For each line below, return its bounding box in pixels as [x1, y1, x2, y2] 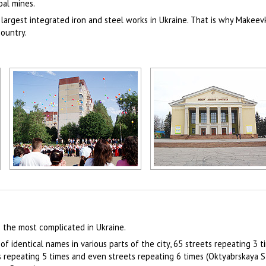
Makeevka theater [156, 171, 220, 182]
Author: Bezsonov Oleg [15, 180, 88, 189]
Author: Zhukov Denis [156, 180, 225, 189]
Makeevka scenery [15, 171, 78, 182]
